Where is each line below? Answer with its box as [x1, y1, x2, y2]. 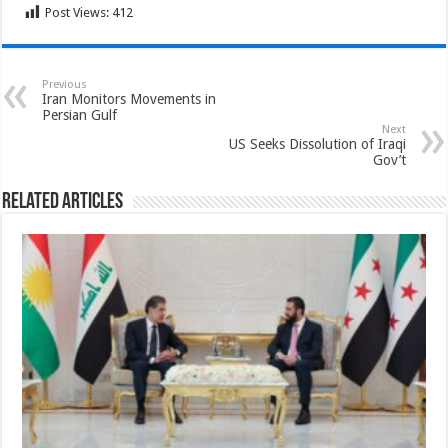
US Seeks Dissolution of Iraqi [228, 136, 406, 152]
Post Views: [45, 5, 110, 20]
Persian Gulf [42, 107, 118, 123]
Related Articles [2, 191, 124, 214]
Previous [42, 78, 88, 91]
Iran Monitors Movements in [42, 91, 217, 107]
